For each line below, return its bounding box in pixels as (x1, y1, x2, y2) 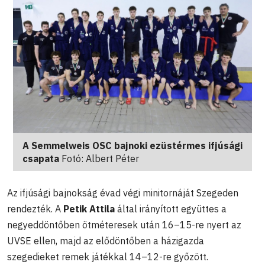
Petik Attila (63, 203, 115, 215)
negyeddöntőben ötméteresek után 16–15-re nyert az (7, 219, 241, 231)
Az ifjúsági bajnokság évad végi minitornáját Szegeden (7, 187, 238, 199)
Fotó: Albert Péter (62, 153, 139, 165)
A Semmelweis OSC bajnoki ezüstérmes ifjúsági (22, 140, 243, 152)
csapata (22, 153, 62, 165)
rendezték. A (7, 203, 63, 215)
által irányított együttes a (115, 203, 227, 215)
